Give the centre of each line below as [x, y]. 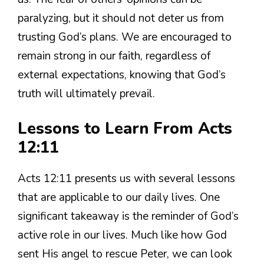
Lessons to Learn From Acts [125, 129]
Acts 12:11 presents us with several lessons [126, 179]
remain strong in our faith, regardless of [114, 56]
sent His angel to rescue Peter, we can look [125, 254]
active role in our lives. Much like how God [122, 235]
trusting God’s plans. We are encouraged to [125, 37]
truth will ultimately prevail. [86, 93]
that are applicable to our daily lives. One [119, 198]
